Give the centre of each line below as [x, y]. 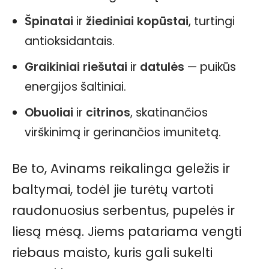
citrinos [108, 113]
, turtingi [212, 21]
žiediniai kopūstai [137, 21]
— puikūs [210, 67]
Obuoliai [49, 113]
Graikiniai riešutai [76, 67]
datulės [162, 67]
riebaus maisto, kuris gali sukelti [112, 252]
